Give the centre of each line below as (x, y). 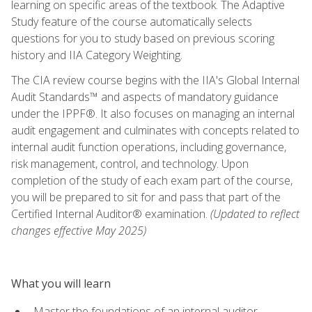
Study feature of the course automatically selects (132, 21)
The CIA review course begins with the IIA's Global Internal (155, 80)
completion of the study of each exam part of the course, (152, 180)
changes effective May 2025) (79, 230)
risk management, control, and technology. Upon (130, 163)
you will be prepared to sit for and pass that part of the (146, 197)
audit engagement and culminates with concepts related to (155, 130)
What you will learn (61, 283)
